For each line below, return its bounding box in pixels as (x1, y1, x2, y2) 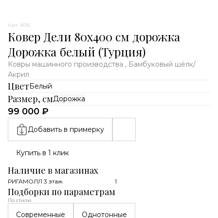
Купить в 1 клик (16, 148, 69, 157)
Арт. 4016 (8, 22, 30, 28)
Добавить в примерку (28, 125, 104, 134)
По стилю (8, 197, 31, 203)
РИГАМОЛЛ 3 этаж (8, 178, 62, 185)
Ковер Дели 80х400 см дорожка (8, 29, 180, 44)
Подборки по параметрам (8, 186, 115, 198)
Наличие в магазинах (8, 164, 98, 176)
